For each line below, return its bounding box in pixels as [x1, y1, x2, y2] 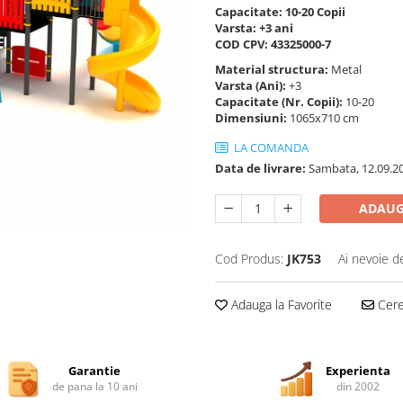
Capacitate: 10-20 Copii [215, 4, 345, 20]
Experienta [325, 363, 390, 379]
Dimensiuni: [215, 110, 290, 126]
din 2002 [336, 379, 380, 394]
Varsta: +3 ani [215, 20, 293, 36]
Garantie [68, 363, 121, 379]
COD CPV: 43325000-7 [215, 36, 331, 52]
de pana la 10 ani [51, 379, 138, 394]
